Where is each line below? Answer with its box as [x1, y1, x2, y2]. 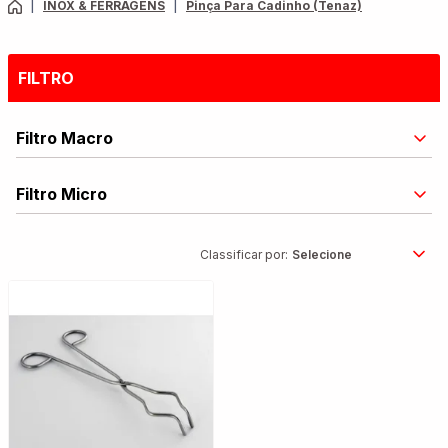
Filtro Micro [16, 183, 107, 204]
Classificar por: [200, 247, 289, 263]
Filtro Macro [16, 127, 113, 148]
